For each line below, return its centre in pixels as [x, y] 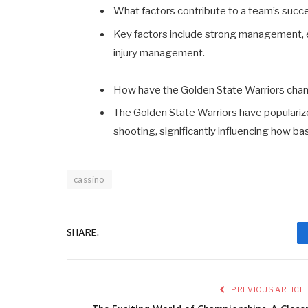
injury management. [159, 53]
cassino [89, 179]
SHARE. [83, 233]
